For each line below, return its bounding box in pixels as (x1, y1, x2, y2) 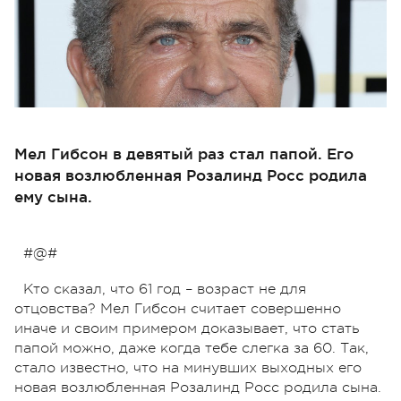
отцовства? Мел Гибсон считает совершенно (14, 300, 341, 317)
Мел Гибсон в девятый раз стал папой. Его (14, 144, 354, 162)
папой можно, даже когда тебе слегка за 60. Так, (14, 339, 369, 356)
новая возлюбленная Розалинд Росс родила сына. (14, 379, 381, 396)
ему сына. (14, 187, 92, 205)
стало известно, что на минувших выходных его (14, 359, 362, 376)
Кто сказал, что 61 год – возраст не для (23, 280, 306, 297)
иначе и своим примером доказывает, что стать (14, 320, 359, 337)
